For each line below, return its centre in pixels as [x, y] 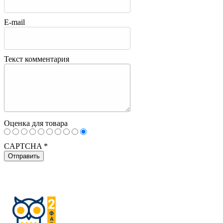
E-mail [14, 22]
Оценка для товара [36, 123]
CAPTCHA [24, 146]
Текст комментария [37, 59]
